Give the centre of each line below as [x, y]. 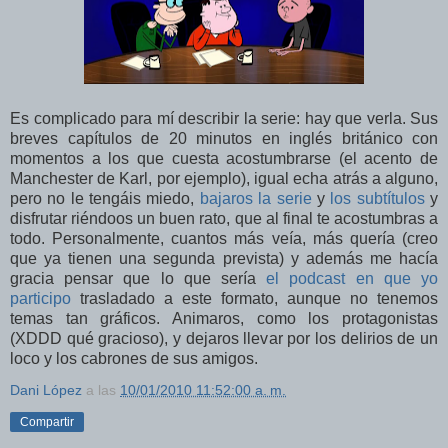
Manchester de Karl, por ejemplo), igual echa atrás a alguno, [224, 179]
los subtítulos [377, 199]
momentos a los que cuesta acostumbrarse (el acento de [224, 159]
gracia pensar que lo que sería [138, 279]
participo [40, 299]
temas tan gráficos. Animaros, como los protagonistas [224, 319]
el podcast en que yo [352, 279]
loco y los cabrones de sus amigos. [134, 359]
